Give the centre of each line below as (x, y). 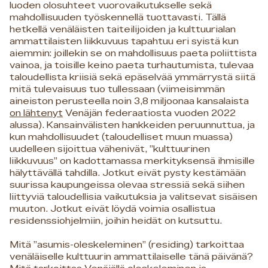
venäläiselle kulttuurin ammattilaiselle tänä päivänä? (131, 257)
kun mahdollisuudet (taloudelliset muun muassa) (121, 137)
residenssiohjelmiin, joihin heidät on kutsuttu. (116, 221)
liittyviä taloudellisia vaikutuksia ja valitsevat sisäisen (133, 197)
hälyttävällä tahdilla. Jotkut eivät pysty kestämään (128, 173)
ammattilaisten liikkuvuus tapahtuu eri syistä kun (124, 41)
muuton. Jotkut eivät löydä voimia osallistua (112, 209)
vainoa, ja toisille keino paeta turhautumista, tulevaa (132, 65)
